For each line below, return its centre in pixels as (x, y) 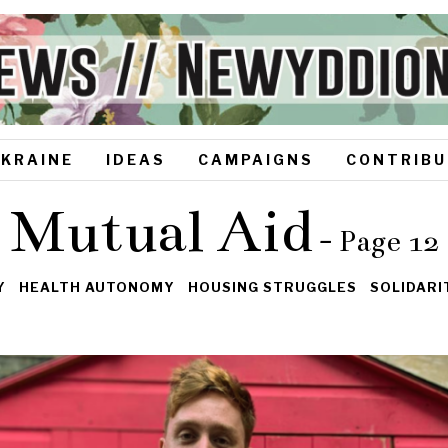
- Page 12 (375, 241)
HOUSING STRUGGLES (272, 288)
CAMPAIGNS (256, 159)
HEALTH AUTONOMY (96, 288)
